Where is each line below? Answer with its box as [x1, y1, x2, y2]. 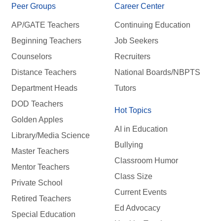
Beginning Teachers [11, 37, 81, 45]
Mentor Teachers [11, 163, 70, 172]
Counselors [11, 52, 52, 61]
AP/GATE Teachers [11, 21, 79, 30]
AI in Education [114, 125, 168, 134]
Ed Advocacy [114, 204, 160, 213]
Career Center [114, 1, 164, 10]
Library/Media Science [11, 131, 90, 140]
